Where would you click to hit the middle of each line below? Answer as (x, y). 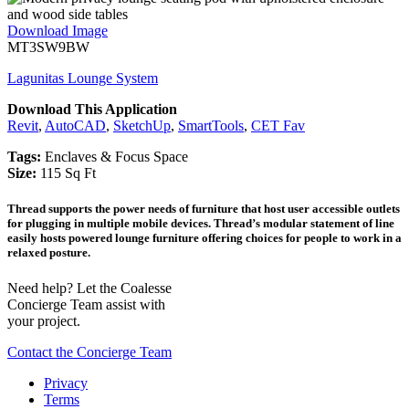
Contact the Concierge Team (89, 352)
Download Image (58, 30)
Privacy (66, 383)
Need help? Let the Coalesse (89, 288)
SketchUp (142, 125)
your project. (44, 321)
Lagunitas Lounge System (83, 78)
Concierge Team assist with (86, 304)
